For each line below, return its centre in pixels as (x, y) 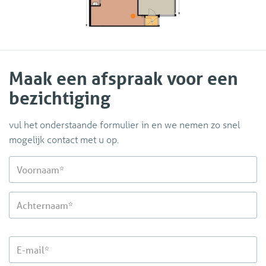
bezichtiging (60, 98)
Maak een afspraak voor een (123, 78)
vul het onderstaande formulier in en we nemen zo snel (124, 125)
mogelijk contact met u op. (64, 140)
